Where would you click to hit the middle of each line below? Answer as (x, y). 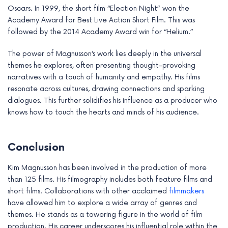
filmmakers (187, 191)
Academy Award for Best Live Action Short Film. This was (101, 20)
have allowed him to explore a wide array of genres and (102, 203)
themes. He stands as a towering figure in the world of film (105, 214)
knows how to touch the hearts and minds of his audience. (103, 112)
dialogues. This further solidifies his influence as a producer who (112, 100)
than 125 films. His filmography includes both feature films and (110, 179)
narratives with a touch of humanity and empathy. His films (104, 77)
